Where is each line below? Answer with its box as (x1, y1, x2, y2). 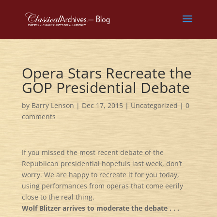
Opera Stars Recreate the (21, 63, 192, 83)
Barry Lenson (31, 101, 74, 110)
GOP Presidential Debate (21, 77, 190, 97)
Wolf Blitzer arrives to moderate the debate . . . (21, 203, 179, 213)
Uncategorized (130, 101, 178, 110)
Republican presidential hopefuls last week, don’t (21, 159, 182, 168)
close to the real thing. (21, 192, 94, 201)
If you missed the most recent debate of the (21, 148, 164, 157)
